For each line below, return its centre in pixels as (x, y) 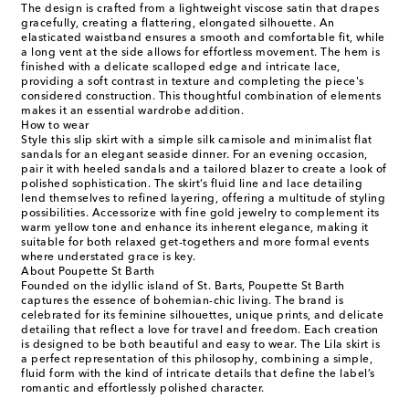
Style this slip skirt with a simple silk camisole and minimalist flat (197, 141)
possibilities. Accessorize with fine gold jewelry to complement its (200, 214)
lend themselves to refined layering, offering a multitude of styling (203, 199)
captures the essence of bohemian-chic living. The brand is (182, 302)
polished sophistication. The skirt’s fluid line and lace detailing (192, 185)
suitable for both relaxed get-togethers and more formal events (195, 243)
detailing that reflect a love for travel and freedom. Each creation (200, 331)
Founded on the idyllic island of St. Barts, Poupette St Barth (183, 287)
